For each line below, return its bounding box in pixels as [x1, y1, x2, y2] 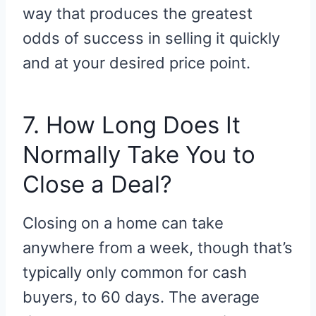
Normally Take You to [23, 140, 255, 169]
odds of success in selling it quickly [23, 28, 280, 47]
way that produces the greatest [23, 4, 253, 23]
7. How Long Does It [23, 111, 241, 140]
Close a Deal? [23, 170, 172, 199]
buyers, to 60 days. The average [23, 287, 260, 306]
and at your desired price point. [23, 53, 250, 72]
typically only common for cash [23, 262, 247, 281]
